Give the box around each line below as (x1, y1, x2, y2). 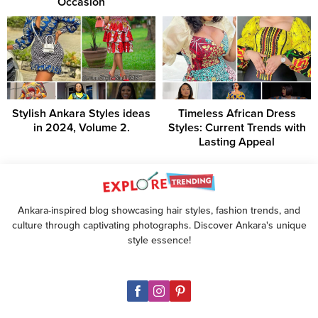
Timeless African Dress (177, 106, 296, 121)
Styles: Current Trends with (168, 121, 306, 136)
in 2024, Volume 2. (33, 121, 130, 136)
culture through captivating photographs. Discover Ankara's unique (11, 219, 307, 232)
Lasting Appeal (199, 135, 275, 150)
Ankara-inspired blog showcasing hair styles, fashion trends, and (18, 204, 300, 217)
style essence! (127, 234, 191, 247)
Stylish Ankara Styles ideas (12, 106, 150, 121)
